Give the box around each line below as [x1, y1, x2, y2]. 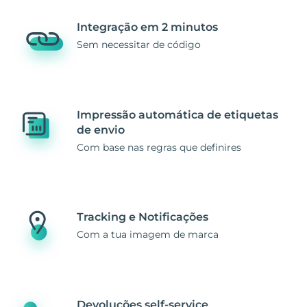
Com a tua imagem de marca [77, 228, 219, 241]
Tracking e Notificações [77, 210, 208, 223]
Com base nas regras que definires [77, 140, 241, 153]
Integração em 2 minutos [77, 20, 218, 34]
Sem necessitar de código [77, 38, 201, 51]
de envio [77, 123, 125, 136]
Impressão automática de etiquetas [77, 108, 278, 121]
